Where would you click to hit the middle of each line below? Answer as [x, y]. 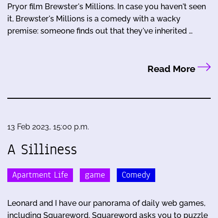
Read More [172, 69]
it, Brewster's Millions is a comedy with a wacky [94, 19]
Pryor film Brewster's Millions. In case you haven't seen [107, 7]
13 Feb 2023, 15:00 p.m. [48, 127]
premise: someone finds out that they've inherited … [100, 31]
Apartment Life [40, 175]
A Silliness [42, 150]
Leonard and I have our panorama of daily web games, [106, 203]
